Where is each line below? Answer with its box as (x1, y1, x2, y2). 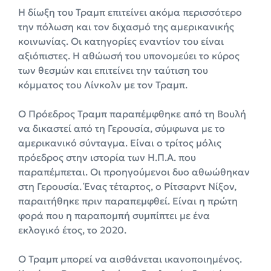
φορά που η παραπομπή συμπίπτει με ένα (18, 209, 210, 222)
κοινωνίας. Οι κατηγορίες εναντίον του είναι (18, 35, 224, 48)
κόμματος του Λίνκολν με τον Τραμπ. (18, 79, 188, 91)
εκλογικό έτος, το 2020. (18, 224, 126, 237)
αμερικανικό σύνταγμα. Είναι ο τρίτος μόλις (18, 137, 221, 149)
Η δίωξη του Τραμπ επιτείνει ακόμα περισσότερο (18, 6, 242, 19)
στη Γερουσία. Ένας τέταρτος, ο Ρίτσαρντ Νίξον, (18, 180, 237, 193)
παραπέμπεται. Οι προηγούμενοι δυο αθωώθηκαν (18, 166, 250, 178)
